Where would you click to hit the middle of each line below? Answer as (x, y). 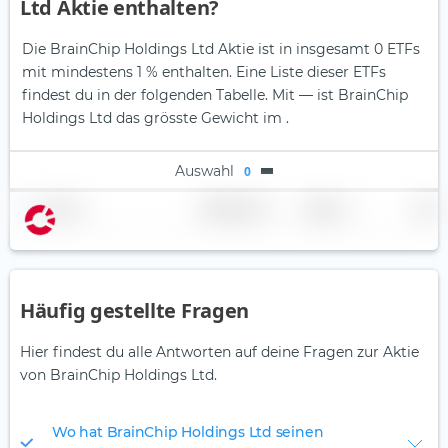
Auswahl (204, 170)
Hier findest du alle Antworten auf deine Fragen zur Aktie (219, 352)
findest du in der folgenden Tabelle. (147, 95)
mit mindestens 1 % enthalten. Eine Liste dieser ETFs (204, 72)
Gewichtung (228, 209)
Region (322, 209)
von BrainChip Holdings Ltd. (118, 375)
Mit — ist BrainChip (340, 95)
